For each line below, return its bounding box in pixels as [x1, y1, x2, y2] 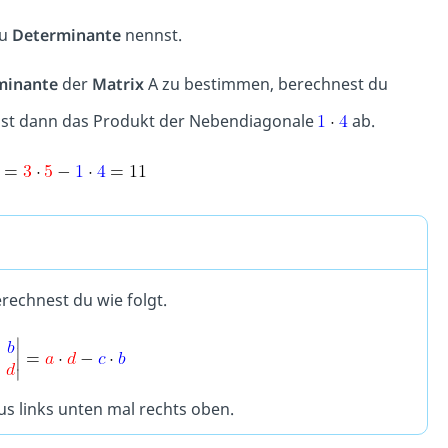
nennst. [120, 24, 182, 47]
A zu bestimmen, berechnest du [143, 73, 388, 96]
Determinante [11, 24, 121, 47]
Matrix [91, 73, 144, 96]
